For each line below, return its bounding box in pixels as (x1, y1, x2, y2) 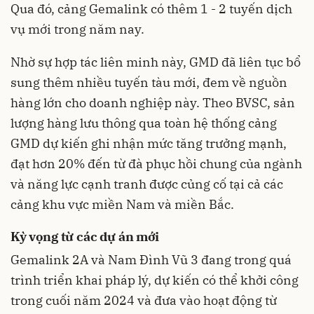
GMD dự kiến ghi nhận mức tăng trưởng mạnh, (11, 135, 287, 152)
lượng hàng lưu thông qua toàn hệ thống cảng (11, 115, 277, 132)
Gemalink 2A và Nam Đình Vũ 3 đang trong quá (11, 251, 292, 268)
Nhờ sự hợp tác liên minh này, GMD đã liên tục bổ (11, 54, 301, 71)
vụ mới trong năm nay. (11, 21, 144, 38)
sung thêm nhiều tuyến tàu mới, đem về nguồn (11, 74, 287, 91)
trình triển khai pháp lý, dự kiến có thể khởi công (11, 271, 299, 288)
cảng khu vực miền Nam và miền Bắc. (11, 196, 234, 213)
